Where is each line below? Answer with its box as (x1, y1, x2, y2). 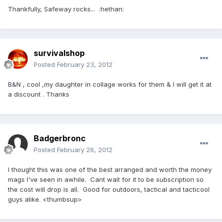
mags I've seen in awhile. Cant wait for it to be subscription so (8, 175, 204, 184)
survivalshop (34, 48, 85, 58)
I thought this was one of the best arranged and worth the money (8, 166, 212, 174)
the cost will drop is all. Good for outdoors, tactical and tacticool (8, 185, 210, 194)
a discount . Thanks (8, 90, 69, 99)
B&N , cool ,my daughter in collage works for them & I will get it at (8, 80, 212, 89)
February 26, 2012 (57, 146, 112, 154)
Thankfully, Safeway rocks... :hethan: (8, 5, 124, 13)
